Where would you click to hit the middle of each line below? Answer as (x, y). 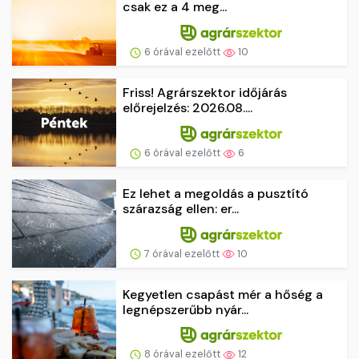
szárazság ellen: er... (181, 208)
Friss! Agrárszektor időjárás (205, 93)
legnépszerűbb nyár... (186, 309)
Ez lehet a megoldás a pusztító (216, 193)
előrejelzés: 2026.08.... (188, 108)
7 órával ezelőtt (182, 253)
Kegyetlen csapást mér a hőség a (223, 294)
